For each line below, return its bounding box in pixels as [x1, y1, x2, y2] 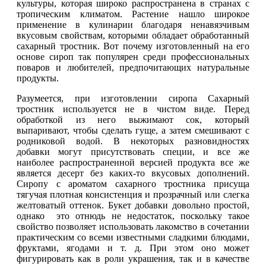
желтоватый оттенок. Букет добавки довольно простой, [17, 200, 249, 210]
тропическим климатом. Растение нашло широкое [17, 9, 249, 19]
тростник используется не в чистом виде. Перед [17, 104, 249, 114]
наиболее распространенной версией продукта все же [17, 157, 249, 167]
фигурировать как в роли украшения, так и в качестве [17, 254, 249, 264]
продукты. [17, 73, 61, 83]
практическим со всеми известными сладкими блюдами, [17, 232, 249, 242]
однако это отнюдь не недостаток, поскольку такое [17, 211, 249, 221]
